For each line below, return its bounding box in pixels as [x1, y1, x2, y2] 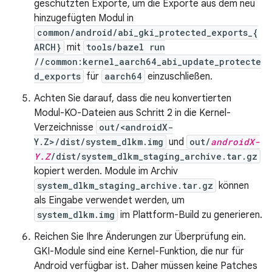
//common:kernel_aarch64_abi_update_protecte [34, 56, 261, 67]
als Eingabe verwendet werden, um [34, 194, 185, 206]
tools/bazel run [86, 41, 165, 53]
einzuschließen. [145, 70, 212, 83]
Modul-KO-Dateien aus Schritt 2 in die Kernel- [34, 107, 231, 119]
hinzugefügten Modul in [34, 12, 134, 24]
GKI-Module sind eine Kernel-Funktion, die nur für [34, 245, 244, 257]
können [216, 180, 249, 192]
